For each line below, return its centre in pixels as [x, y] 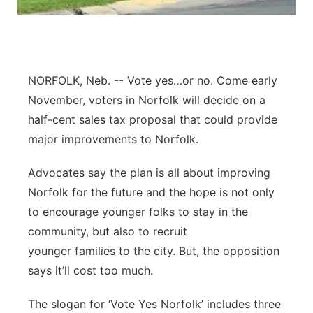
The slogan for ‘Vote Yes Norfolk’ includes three [154, 304]
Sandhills [68, 130]
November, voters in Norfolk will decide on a [147, 100]
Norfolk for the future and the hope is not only [151, 192]
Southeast [71, 166]
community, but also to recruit [108, 231]
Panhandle [72, 21]
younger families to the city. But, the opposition [154, 251]
